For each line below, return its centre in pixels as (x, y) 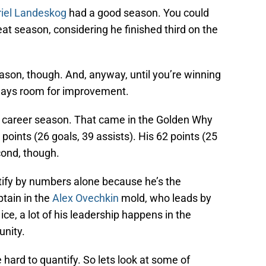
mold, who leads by (165, 198)
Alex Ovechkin (85, 198)
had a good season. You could (138, 13)
